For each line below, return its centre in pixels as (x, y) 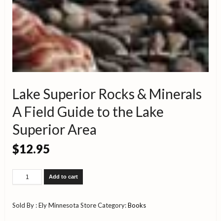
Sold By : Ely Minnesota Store (55, 205)
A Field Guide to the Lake (88, 112)
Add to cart (63, 177)
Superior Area (55, 129)
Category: (113, 205)
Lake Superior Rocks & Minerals (107, 94)
